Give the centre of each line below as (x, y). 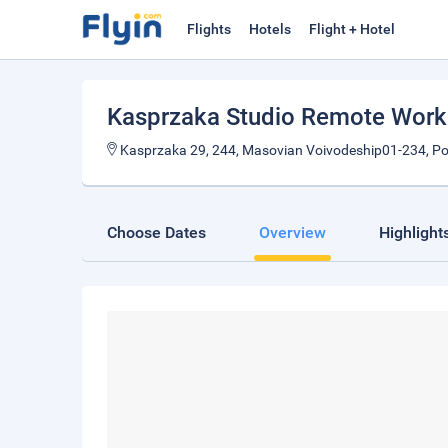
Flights (209, 29)
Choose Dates (156, 232)
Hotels (270, 29)
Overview (292, 232)
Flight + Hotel (352, 29)
